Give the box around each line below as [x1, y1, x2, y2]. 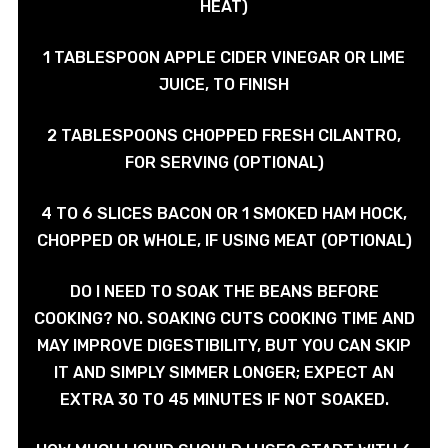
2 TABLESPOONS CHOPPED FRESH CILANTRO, [47, 126, 401, 146]
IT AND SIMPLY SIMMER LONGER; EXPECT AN [54, 363, 394, 383]
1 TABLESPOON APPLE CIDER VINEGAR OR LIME [43, 48, 405, 68]
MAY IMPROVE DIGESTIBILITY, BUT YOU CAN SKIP [37, 336, 411, 356]
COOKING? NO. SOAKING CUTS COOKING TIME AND [33, 309, 415, 329]
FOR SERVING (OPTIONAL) [124, 153, 324, 173]
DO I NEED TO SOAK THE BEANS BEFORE [69, 282, 379, 302]
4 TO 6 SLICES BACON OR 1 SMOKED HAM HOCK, [41, 204, 407, 224]
